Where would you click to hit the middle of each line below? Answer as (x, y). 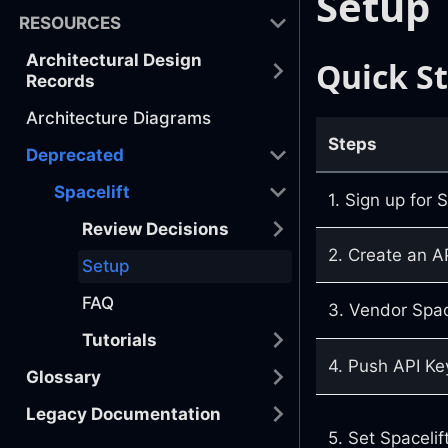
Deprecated (75, 154)
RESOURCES (70, 22)
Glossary (63, 376)
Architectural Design (114, 59)
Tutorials (119, 339)
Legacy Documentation (123, 413)
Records (60, 80)
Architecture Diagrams (118, 117)
